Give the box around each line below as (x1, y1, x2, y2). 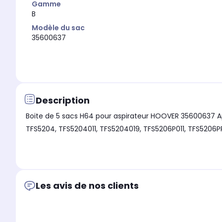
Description (36, 94, 90, 107)
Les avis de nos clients (36, 179, 139, 192)
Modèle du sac (32, 23, 85, 33)
